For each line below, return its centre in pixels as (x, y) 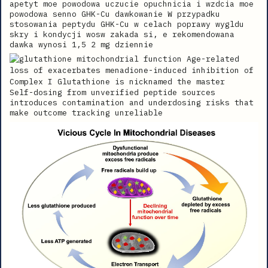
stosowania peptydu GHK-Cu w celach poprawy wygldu (127, 24)
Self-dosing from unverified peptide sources (112, 93)
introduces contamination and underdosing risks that (132, 103)
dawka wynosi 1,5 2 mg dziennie (81, 44)
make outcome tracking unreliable (86, 113)
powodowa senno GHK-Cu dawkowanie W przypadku (115, 14)
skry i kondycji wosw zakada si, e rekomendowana (122, 34)
